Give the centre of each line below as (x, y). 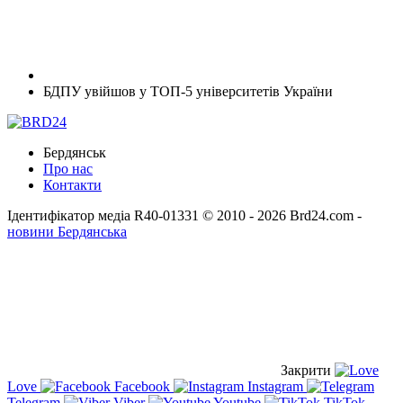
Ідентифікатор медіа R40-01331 (103, 215)
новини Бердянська (67, 231)
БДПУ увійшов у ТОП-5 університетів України (188, 91)
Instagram (275, 386)
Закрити (306, 370)
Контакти (72, 184)
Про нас (68, 168)
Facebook (142, 386)
